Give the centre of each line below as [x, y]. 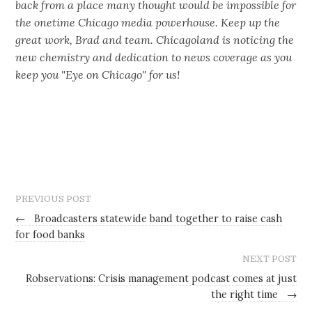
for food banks [50, 235]
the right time [245, 294]
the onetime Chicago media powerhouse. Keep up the [148, 22]
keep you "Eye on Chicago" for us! [98, 74]
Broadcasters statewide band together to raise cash [157, 219]
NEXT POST [269, 259]
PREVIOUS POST [54, 199]
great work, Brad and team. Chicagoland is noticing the [155, 39]
